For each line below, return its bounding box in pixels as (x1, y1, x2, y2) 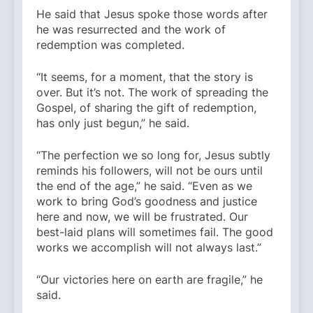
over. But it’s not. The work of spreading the (36, 85, 268, 100)
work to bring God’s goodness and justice (36, 194, 257, 209)
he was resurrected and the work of (36, 22, 226, 37)
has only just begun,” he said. (36, 116, 189, 131)
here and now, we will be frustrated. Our (36, 210, 248, 224)
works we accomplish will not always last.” (36, 240, 265, 255)
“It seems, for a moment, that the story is (36, 70, 253, 85)
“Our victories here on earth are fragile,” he (36, 272, 263, 287)
